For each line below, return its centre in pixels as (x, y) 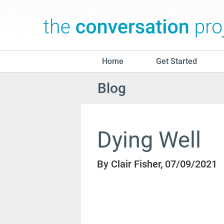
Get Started (177, 61)
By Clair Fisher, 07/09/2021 (157, 164)
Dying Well (149, 139)
